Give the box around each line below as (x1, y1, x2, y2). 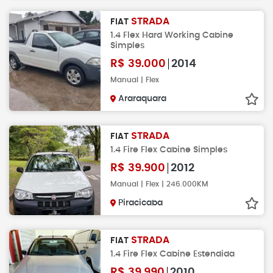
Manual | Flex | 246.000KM (110, 180, 208, 188)
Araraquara (118, 94, 166, 103)
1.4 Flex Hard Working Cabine (110, 30, 233, 40)
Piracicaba (118, 198, 163, 207)
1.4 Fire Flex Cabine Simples (110, 144, 227, 154)
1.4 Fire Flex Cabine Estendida (110, 249, 235, 258)
